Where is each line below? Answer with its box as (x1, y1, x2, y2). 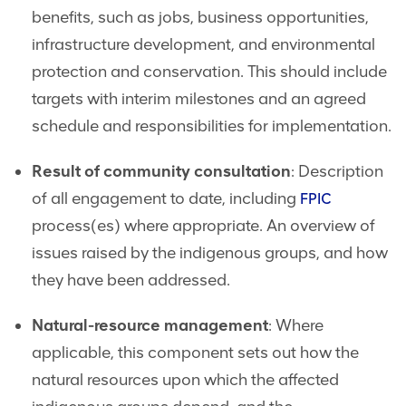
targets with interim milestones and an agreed (32, 89, 366, 110)
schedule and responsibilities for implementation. (32, 116, 391, 137)
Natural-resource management (32, 315, 268, 336)
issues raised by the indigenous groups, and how (32, 243, 388, 264)
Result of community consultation (32, 161, 291, 182)
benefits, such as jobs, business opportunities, (32, 7, 369, 28)
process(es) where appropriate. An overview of (32, 216, 375, 237)
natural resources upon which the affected (32, 370, 339, 391)
